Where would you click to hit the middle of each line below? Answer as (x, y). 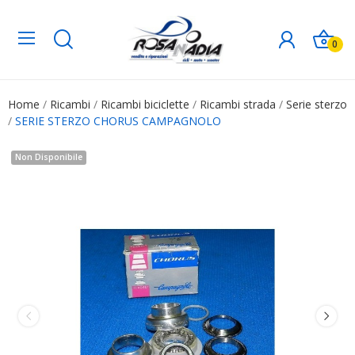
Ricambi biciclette (145, 104)
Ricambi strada (238, 104)
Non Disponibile (48, 157)
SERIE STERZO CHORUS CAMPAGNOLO (118, 120)
